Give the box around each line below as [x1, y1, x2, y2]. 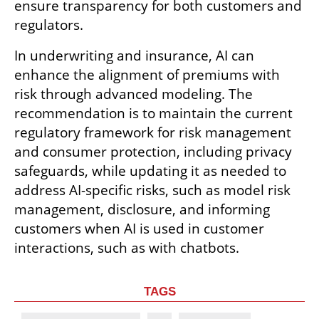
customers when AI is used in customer [14, 219, 264, 239]
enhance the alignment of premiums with [14, 66, 280, 85]
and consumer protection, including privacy [14, 142, 292, 162]
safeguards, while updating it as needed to [14, 162, 286, 181]
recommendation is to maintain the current [14, 104, 293, 123]
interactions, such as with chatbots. [14, 239, 239, 258]
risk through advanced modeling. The [14, 85, 253, 104]
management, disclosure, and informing [14, 200, 270, 219]
